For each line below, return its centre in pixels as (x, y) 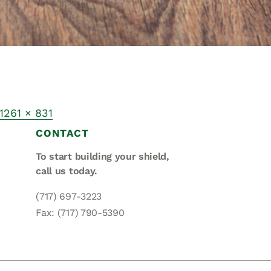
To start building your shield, (103, 157)
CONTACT (62, 133)
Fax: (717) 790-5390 (80, 213)
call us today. (67, 171)
